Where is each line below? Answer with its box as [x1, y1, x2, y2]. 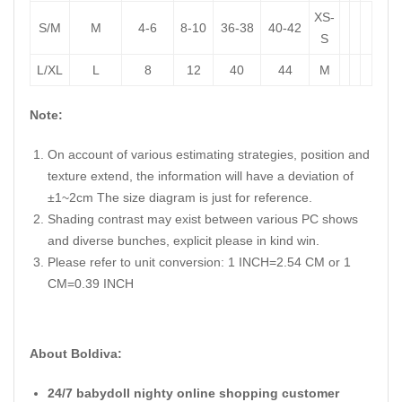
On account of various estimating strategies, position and [48, 147, 370, 162]
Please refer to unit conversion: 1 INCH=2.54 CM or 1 [48, 255, 351, 270]
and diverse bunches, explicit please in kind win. [48, 233, 319, 249]
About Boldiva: [30, 346, 122, 362]
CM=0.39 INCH [48, 276, 134, 292]
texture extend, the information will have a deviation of [48, 169, 354, 184]
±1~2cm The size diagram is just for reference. [48, 190, 312, 205]
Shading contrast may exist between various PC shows [48, 212, 358, 227]
